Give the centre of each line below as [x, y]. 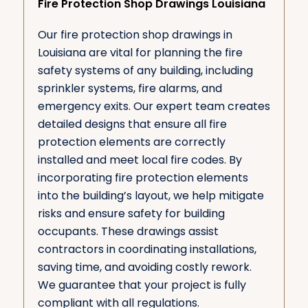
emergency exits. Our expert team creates [154, 106]
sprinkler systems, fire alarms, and [130, 88]
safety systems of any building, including [145, 70]
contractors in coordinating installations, [147, 249]
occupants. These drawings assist [128, 231]
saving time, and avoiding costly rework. [144, 267]
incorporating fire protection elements [143, 177]
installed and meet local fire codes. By [140, 159]
